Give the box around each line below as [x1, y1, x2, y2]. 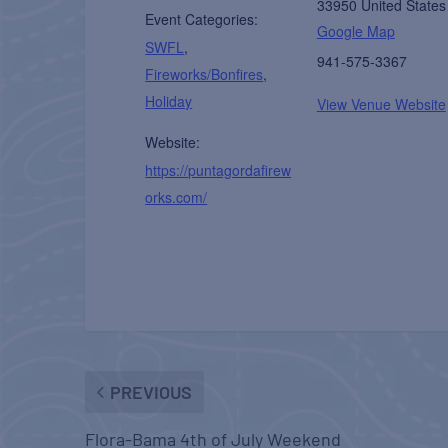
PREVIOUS [110, 380, 193, 403]
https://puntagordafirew [145, 159, 292, 180]
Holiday [145, 90, 193, 111]
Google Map [316, 20, 395, 41]
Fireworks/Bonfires [145, 63, 264, 84]
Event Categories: [145, 8, 259, 29]
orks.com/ [145, 186, 208, 207]
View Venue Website [316, 93, 446, 114]
